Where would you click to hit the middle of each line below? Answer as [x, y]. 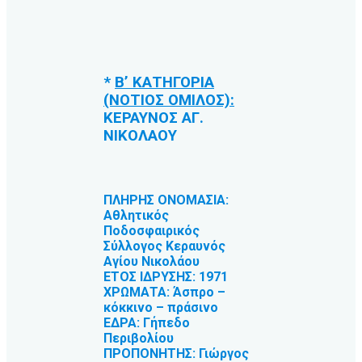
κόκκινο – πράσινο [161, 308]
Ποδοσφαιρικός [152, 231]
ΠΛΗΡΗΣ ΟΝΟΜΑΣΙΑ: [166, 200]
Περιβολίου [139, 339]
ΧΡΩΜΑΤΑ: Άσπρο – [164, 293]
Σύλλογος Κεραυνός [164, 246]
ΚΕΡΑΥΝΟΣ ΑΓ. [154, 118]
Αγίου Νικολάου [152, 262]
